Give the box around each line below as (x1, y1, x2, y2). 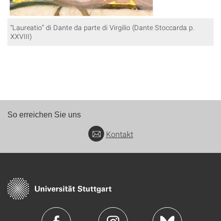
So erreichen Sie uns (7, 110, 81, 119)
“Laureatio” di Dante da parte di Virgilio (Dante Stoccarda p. (10, 23, 194, 32)
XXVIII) (10, 32, 32, 41)
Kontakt (106, 129, 133, 140)
